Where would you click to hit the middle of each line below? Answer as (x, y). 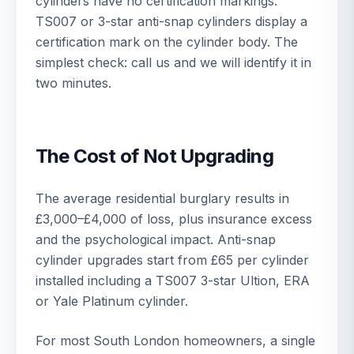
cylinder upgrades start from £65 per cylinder (172, 260)
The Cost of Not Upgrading (154, 156)
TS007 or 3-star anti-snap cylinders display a (171, 21)
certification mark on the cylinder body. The (167, 42)
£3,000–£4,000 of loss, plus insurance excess (174, 219)
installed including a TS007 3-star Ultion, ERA (173, 281)
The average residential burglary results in (162, 198)
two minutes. (73, 83)
